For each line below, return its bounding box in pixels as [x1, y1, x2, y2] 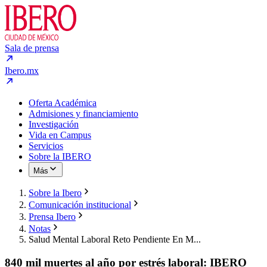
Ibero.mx [5, 66, 39, 76]
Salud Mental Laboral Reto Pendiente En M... [29, 234, 201, 244]
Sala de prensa [5, 43, 59, 53]
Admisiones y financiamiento [29, 108, 138, 119]
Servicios [29, 141, 63, 151]
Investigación [29, 119, 79, 129]
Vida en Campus [29, 130, 91, 140]
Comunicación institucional [29, 200, 131, 210]
